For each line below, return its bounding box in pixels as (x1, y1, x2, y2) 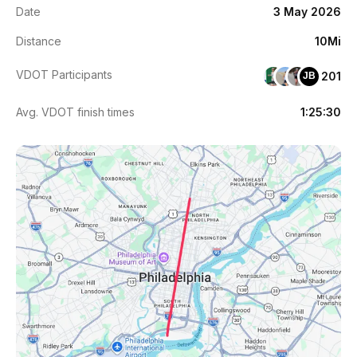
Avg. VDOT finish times (16, 104, 135, 119)
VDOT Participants (16, 67, 112, 81)
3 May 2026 (273, 4, 341, 18)
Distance (16, 33, 61, 48)
